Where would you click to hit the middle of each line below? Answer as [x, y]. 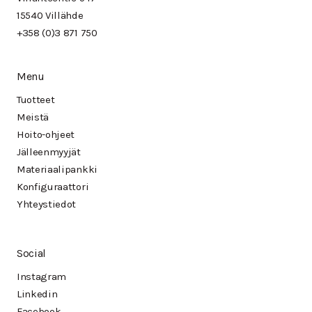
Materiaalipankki [57, 170]
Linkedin [37, 294]
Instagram [42, 277]
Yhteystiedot [47, 204]
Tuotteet [36, 100]
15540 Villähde [50, 16]
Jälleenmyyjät [49, 152]
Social [32, 253]
